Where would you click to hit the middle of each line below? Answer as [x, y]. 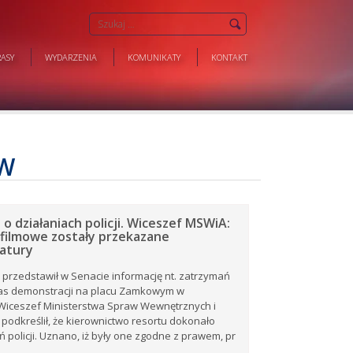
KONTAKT [229, 57]
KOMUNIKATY [154, 57]
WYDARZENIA [71, 57]
